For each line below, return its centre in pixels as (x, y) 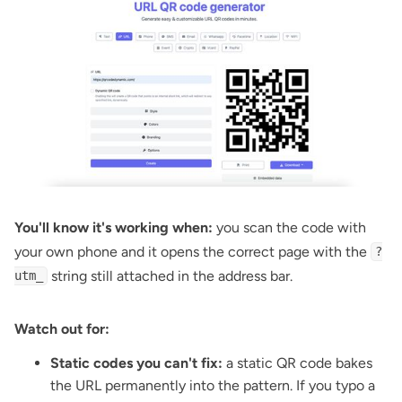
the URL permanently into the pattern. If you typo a (213, 385)
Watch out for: (62, 328)
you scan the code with (289, 227)
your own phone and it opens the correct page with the (192, 251)
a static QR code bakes (297, 363)
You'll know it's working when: (114, 227)
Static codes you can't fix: (136, 363)
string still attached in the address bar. (170, 275)
